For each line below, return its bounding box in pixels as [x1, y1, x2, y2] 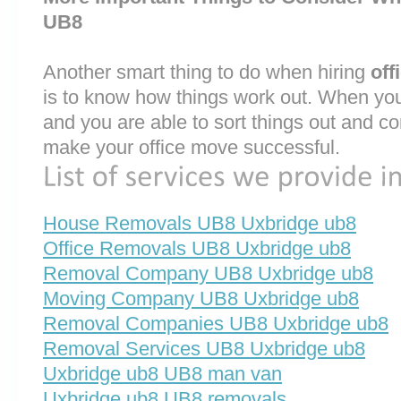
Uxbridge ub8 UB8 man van [43, 363, 282, 386]
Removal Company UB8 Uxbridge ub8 [43, 262, 373, 286]
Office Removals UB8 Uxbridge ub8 [43, 237, 351, 260]
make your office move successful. [43, 136, 340, 158]
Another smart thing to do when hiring [43, 61, 371, 83]
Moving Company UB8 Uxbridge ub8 [43, 287, 359, 311]
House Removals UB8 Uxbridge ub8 [43, 212, 356, 235]
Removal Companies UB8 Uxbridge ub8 [43, 312, 388, 336]
